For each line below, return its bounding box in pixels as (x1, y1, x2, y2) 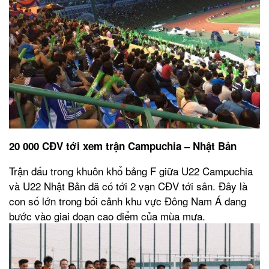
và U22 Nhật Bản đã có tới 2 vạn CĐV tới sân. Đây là (9, 178, 247, 194)
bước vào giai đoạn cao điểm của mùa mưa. (9, 208, 205, 224)
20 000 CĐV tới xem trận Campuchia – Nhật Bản (9, 139, 237, 154)
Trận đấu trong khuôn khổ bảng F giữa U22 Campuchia (9, 163, 253, 179)
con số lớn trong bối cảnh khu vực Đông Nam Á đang (9, 193, 246, 209)
